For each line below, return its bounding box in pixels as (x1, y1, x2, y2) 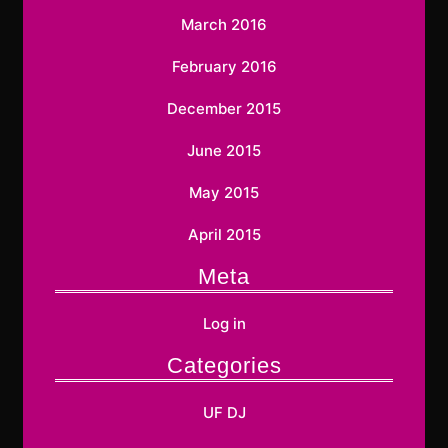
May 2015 (189, 183, 259, 203)
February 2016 (171, 57, 277, 77)
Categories (166, 353, 282, 379)
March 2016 (181, 15, 267, 35)
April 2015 (187, 225, 261, 245)
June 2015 (187, 141, 261, 161)
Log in (202, 314, 246, 334)
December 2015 (167, 99, 281, 119)
